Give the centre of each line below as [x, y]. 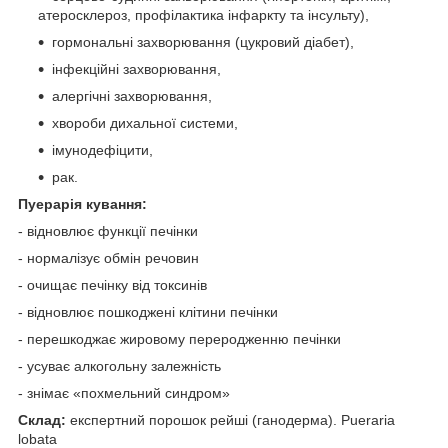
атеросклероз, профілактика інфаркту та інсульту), [203, 14]
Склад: [42, 419]
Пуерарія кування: [82, 203]
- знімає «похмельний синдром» [124, 392]
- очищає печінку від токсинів [112, 284]
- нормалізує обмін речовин [108, 257]
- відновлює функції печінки [108, 230]
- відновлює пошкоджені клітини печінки [148, 311]
